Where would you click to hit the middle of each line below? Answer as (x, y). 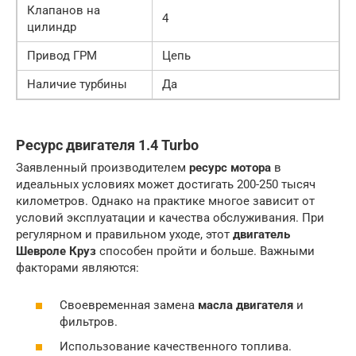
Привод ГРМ (62, 56)
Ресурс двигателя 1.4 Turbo (107, 145)
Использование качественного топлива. (176, 346)
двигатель (261, 234)
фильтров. (89, 321)
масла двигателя (246, 305)
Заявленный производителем (103, 168)
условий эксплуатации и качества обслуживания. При (170, 218)
